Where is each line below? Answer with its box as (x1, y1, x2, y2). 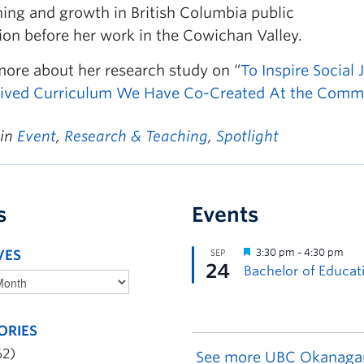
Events (192, 201, 259, 227)
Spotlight (216, 127, 279, 145)
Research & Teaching (64, 127, 208, 145)
